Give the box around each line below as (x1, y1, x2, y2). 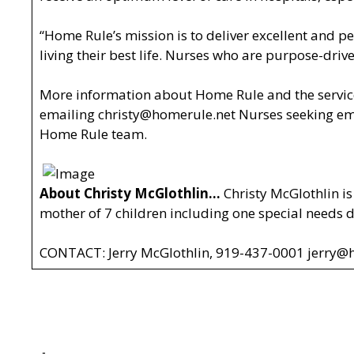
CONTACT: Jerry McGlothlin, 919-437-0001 (39, 243, 307, 262)
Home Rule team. (39, 125, 147, 144)
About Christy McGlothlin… (39, 184, 220, 203)
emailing (39, 105, 98, 124)
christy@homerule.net (97, 105, 235, 124)
